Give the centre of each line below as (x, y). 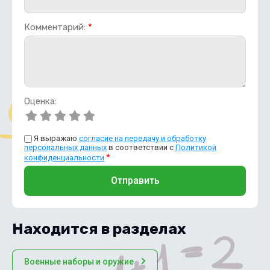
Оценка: (40, 102)
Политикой (196, 148)
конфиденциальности (64, 158)
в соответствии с (141, 148)
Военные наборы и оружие (79, 262)
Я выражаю (56, 139)
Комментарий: (56, 27)
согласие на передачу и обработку (143, 139)
